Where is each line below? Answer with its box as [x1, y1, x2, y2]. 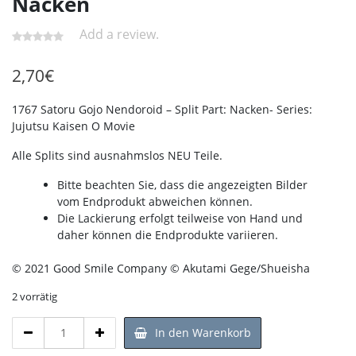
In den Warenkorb [154, 324, 251, 340]
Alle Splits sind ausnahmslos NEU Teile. [12, 147, 222, 163]
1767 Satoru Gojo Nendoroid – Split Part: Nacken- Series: [12, 101, 312, 117]
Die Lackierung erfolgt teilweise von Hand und [57, 210, 303, 226]
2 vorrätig [12, 288, 57, 304]
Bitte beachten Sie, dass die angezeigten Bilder [57, 176, 308, 192]
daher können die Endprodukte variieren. [57, 226, 278, 242]
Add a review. [79, 25, 159, 44]
